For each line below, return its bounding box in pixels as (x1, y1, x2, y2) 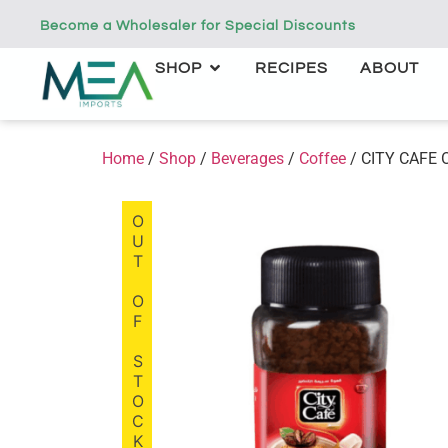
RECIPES (255, 60, 328, 76)
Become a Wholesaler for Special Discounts (40, 18, 356, 33)
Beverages (211, 148, 284, 168)
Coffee (299, 148, 346, 168)
